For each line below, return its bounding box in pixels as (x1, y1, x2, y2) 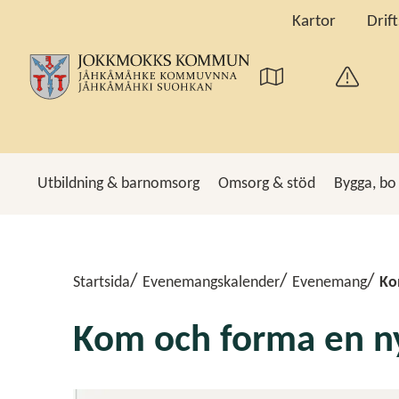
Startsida (72, 273, 130, 291)
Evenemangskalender (142, 273, 280, 291)
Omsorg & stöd (218, 175, 315, 192)
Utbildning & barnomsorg (37, 175, 199, 192)
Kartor (291, 13, 336, 30)
